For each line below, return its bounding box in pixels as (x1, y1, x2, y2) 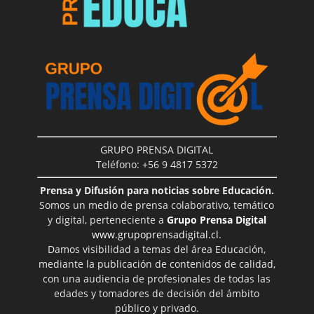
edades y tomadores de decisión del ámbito (54, 286, 260, 300)
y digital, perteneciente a (47, 212, 167, 226)
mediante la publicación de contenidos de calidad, (38, 257, 275, 271)
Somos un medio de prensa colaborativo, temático (39, 198, 275, 212)
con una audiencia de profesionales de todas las (43, 271, 271, 285)
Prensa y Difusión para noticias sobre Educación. (39, 183, 274, 197)
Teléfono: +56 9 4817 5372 (95, 157, 218, 171)
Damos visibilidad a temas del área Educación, (48, 242, 266, 256)
